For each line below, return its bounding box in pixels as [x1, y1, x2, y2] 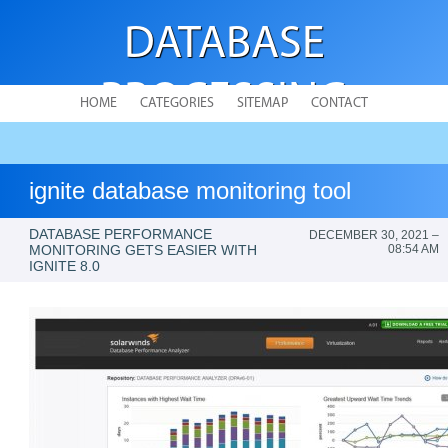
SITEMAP [237, 96, 288, 111]
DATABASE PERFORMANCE [29, 226, 213, 242]
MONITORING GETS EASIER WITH [29, 242, 258, 258]
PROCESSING [100, 78, 348, 125]
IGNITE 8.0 [29, 258, 101, 274]
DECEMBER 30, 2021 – [309, 228, 440, 242]
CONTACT [311, 96, 368, 111]
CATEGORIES [140, 96, 214, 111]
